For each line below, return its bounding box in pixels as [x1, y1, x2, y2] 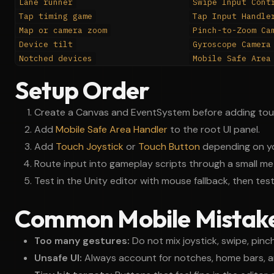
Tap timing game [19, 11, 92, 21]
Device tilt [19, 39, 73, 50]
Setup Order [15, 75, 150, 105]
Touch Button [138, 140, 200, 153]
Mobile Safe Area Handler [56, 123, 168, 136]
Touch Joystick [56, 140, 124, 153]
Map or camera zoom [19, 25, 107, 35]
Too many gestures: [34, 234, 130, 247]
